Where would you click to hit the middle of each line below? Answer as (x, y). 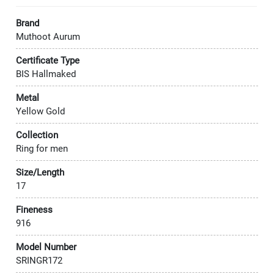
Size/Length (40, 173)
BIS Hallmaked (46, 74)
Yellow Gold (40, 112)
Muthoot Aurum (48, 37)
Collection (37, 135)
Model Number (46, 247)
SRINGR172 (39, 261)
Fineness (34, 210)
